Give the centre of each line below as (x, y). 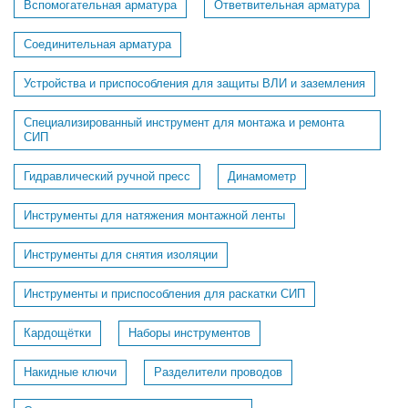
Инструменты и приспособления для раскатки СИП (164, 294)
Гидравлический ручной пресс (107, 176)
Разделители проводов (218, 372)
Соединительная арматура (97, 44)
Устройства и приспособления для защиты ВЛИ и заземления (194, 83)
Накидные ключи (70, 372)
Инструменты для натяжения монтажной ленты (154, 215)
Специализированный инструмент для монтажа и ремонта (184, 122)
